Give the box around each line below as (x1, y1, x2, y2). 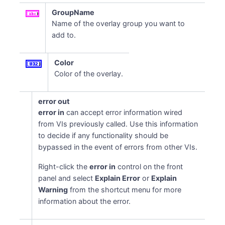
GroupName (52, 8, 95, 17)
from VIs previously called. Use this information (38, 120, 198, 128)
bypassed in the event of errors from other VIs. (38, 143, 198, 151)
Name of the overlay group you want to (52, 19, 185, 28)
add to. (52, 31, 76, 39)
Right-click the (38, 162, 90, 171)
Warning (38, 185, 68, 194)
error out (38, 97, 70, 105)
